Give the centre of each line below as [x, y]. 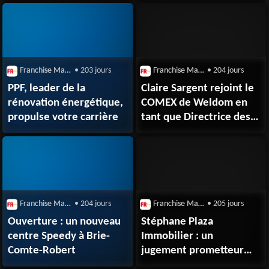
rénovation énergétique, [66, 103]
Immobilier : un [177, 236]
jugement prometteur [193, 250]
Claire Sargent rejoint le [198, 89]
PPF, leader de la [47, 89]
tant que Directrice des [196, 118]
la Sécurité [167, 147]
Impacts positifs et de [192, 132]
